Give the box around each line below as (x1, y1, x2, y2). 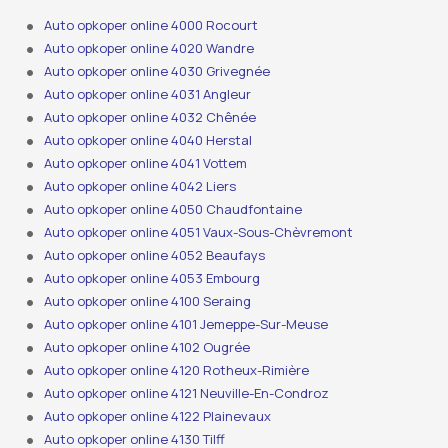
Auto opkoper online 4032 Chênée (44, 108, 257, 127)
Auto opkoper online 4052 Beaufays (44, 246, 266, 265)
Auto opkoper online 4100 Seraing (44, 292, 252, 311)
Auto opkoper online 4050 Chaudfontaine (44, 200, 303, 219)
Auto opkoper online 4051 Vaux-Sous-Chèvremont (44, 223, 354, 242)
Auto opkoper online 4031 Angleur (44, 85, 252, 104)
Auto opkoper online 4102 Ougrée (44, 338, 251, 357)
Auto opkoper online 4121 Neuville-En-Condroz (44, 384, 330, 403)
